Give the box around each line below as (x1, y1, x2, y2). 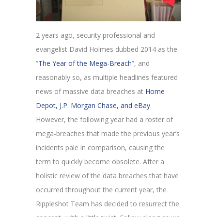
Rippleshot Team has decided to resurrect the (36, 199, 179, 208)
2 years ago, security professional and (36, 30, 155, 40)
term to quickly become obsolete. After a (36, 156, 164, 166)
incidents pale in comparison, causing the (36, 142, 165, 152)
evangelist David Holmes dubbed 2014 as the (36, 44, 177, 54)
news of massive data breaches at (36, 86, 145, 96)
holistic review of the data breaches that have (36, 170, 179, 180)
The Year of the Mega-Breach (38, 58, 132, 68)
